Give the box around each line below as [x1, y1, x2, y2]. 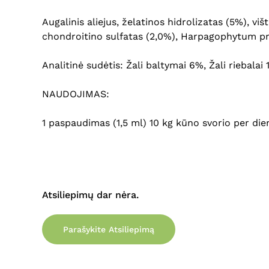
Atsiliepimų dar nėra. [42, 189, 139, 201]
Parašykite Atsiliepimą [63, 225, 154, 235]
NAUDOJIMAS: [42, 88, 109, 100]
